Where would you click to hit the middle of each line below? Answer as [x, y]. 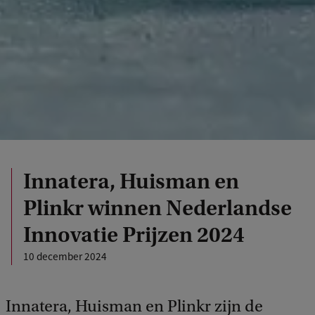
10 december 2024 [65, 256]
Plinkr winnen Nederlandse [157, 208]
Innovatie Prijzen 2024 [134, 234]
